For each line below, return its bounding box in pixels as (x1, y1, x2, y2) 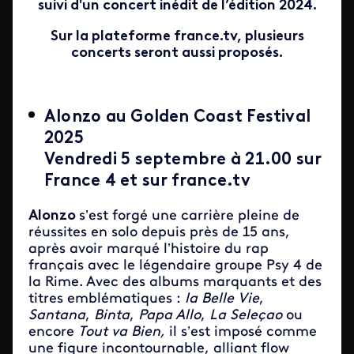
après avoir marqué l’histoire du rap (28, 242, 269, 257)
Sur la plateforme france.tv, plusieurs (50, 29, 304, 44)
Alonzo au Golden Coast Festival (44, 109, 311, 126)
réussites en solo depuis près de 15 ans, (28, 225, 290, 240)
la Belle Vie (185, 292, 259, 307)
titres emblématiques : (28, 292, 185, 307)
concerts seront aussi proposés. (71, 46, 283, 61)
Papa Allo (138, 308, 201, 323)
